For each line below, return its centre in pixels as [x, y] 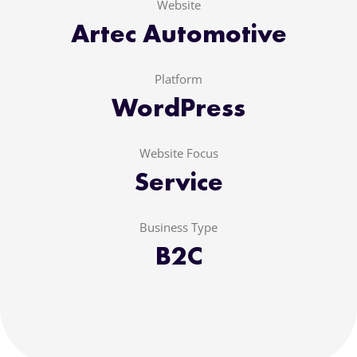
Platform [178, 79]
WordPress [178, 108]
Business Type [178, 228]
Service [178, 182]
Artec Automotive [178, 34]
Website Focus [178, 153]
